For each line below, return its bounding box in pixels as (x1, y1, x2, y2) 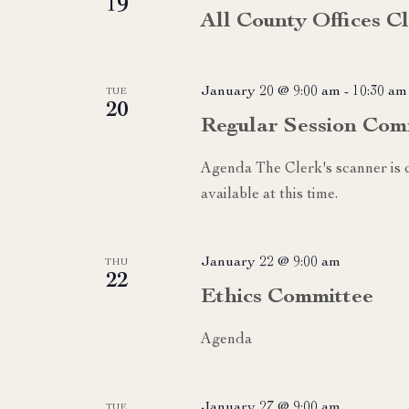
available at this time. (200, 186, 339, 203)
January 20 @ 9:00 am (200, 84, 341, 100)
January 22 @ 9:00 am (200, 255, 341, 270)
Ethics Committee (200, 286, 373, 309)
